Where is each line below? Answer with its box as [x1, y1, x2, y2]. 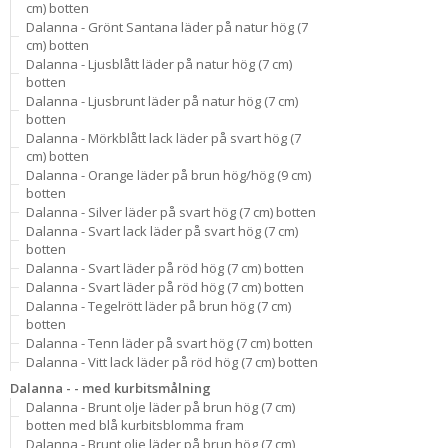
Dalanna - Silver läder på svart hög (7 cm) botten [26, 203, 316, 221]
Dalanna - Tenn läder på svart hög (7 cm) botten [26, 334, 313, 352]
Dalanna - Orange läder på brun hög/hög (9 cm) [26, 166, 311, 184]
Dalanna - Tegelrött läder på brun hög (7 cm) [26, 297, 291, 315]
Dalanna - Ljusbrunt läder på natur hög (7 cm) [26, 92, 298, 110]
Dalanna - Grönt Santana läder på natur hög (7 [26, 18, 308, 36]
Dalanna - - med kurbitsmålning [10, 379, 211, 397]
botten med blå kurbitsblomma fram [26, 416, 244, 434]
